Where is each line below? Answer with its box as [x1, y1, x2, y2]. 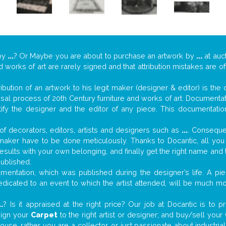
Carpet [30, 210, 58, 219]
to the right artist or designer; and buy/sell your [57, 210, 225, 219]
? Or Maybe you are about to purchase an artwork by [13, 51, 196, 61]
